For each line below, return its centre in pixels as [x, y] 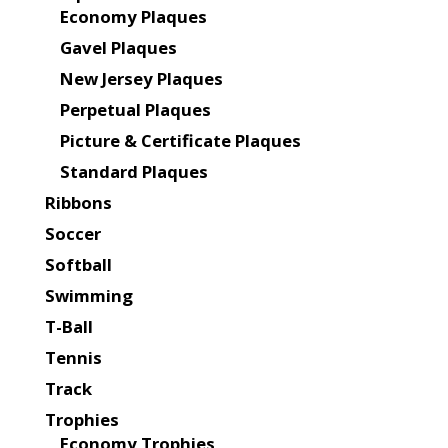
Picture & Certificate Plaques [180, 141]
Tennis [73, 358]
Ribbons [78, 203]
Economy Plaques [133, 17]
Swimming [88, 296]
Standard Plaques [133, 172]
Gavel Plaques [118, 48]
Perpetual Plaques [135, 110]
